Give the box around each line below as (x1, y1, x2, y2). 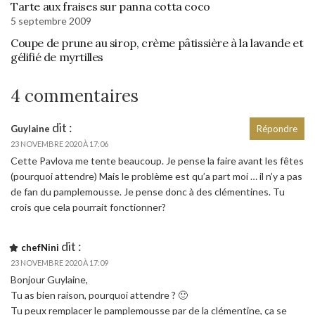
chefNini (21, 241, 59, 253)
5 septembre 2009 (11, 14, 91, 27)
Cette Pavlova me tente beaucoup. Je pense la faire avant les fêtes (11, 154, 304, 167)
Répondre (257, 122, 297, 134)
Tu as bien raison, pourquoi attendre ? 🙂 (11, 288, 188, 301)
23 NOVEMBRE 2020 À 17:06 (11, 139, 108, 148)
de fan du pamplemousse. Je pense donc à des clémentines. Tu (11, 185, 285, 198)
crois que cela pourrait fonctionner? (11, 200, 166, 213)
